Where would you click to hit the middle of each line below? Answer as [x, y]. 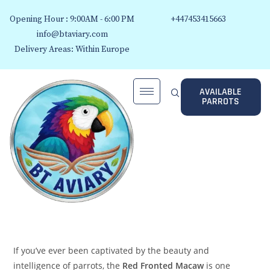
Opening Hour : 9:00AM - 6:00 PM [72, 19]
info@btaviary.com [72, 34]
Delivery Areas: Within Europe [72, 49]
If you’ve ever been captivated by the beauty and [111, 251]
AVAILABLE [221, 92]
